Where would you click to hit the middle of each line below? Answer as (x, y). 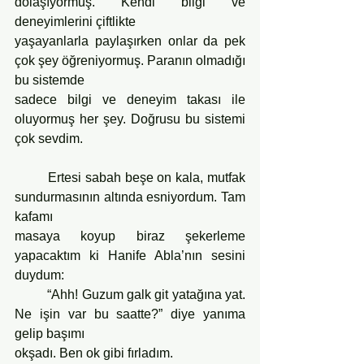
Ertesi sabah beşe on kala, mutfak (31, 177)
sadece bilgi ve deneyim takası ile (130, 99)
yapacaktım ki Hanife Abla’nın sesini (130, 255)
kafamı (34, 216)
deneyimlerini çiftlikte (75, 21)
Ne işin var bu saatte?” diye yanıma (130, 314)
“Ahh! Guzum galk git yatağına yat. (31, 294)
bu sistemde (50, 80)
